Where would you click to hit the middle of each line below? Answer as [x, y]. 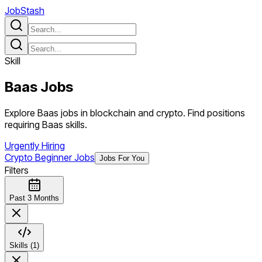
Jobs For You [122, 158]
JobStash [25, 11]
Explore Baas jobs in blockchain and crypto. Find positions [125, 113]
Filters [17, 170]
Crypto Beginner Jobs [50, 157]
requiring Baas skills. [46, 124]
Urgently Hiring [35, 145]
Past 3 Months [34, 198]
